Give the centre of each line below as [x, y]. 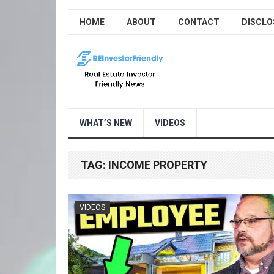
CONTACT [199, 22]
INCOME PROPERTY [158, 165]
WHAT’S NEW [106, 123]
